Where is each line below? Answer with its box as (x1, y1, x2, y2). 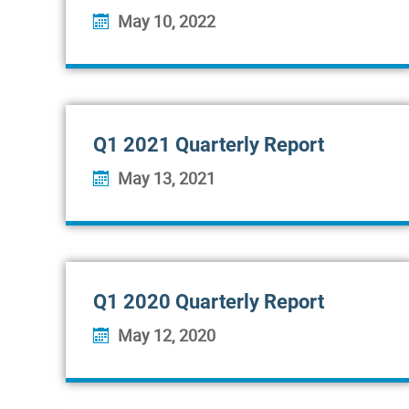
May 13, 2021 (118, 167, 215, 189)
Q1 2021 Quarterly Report (93, 133, 324, 156)
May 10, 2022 (118, 10, 215, 32)
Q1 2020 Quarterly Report (93, 290, 324, 313)
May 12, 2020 (118, 324, 215, 346)
